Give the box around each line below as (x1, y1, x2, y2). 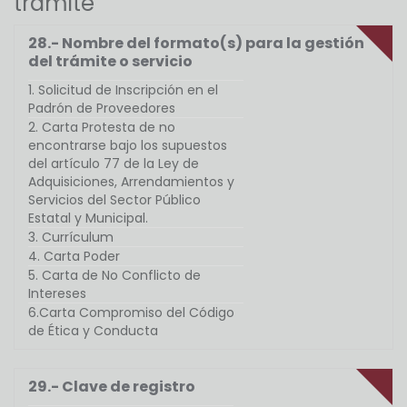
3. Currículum (28, 228, 114, 247)
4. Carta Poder (28, 247, 120, 266)
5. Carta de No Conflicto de (28, 266, 201, 285)
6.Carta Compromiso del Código (28, 303, 234, 323)
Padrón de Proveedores (28, 99, 175, 118)
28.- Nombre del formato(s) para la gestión (28, 33, 364, 55)
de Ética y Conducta (28, 322, 158, 341)
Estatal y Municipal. (28, 209, 148, 228)
